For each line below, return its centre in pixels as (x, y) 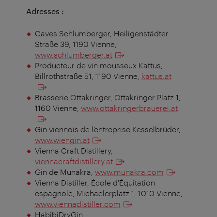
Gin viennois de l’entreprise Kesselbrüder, (108, 129)
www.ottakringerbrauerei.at (129, 108)
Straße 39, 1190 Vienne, (76, 44)
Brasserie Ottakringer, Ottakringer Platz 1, (108, 97)
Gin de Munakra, (65, 172)
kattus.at (156, 76)
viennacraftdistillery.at (74, 161)
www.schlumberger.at (73, 55)
